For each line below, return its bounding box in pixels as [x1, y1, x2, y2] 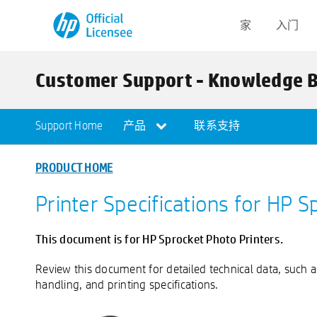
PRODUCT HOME [35, 159, 113, 175]
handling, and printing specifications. [35, 277, 219, 292]
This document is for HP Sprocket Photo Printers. [35, 231, 283, 246]
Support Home [35, 118, 103, 133]
